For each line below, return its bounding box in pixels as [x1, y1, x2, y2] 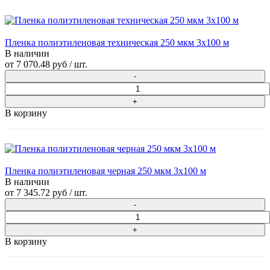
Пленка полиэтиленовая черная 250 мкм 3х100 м [5, 166, 206, 177]
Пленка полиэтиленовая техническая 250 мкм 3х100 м [5, 37, 229, 48]
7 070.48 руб [16, 59, 67, 70]
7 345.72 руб [16, 187, 67, 198]
